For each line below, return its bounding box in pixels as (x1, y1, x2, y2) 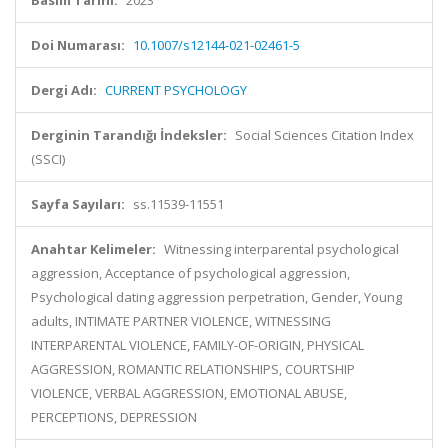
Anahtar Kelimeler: (31, 240, 156, 258)
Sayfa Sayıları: (31, 195, 125, 213)
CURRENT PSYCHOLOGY (105, 81, 247, 99)
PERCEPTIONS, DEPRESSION (31, 408, 197, 426)
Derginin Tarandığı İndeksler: (31, 126, 227, 144)
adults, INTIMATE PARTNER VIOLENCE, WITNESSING (31, 312, 331, 330)
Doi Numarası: (31, 36, 125, 54)
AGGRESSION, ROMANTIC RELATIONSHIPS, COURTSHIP (31, 360, 355, 378)
